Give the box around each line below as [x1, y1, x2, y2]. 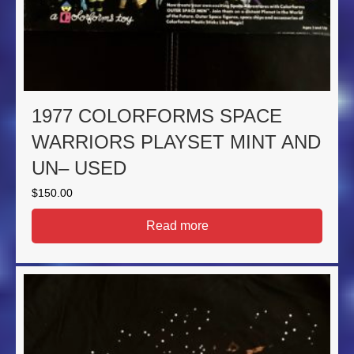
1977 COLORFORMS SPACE [32, 105, 282, 127]
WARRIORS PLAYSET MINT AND [32, 131, 321, 153]
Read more [145, 219, 209, 233]
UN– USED [32, 157, 126, 179]
